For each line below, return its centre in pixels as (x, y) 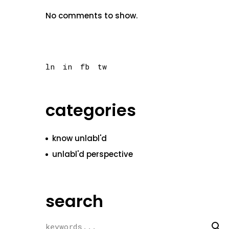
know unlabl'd (79, 138)
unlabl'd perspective (92, 154)
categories (90, 110)
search (74, 201)
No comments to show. (91, 16)
